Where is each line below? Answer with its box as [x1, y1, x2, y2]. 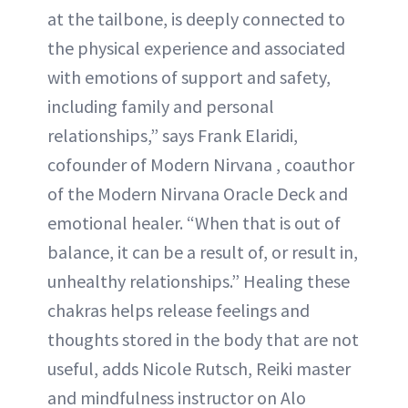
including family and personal [47, 95, 274, 117]
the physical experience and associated [47, 36, 345, 59]
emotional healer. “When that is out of [47, 211, 341, 234]
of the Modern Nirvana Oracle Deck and [47, 182, 348, 205]
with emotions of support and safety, [47, 66, 331, 88]
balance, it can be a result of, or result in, [47, 240, 358, 263]
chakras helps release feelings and [47, 299, 310, 321]
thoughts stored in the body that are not [47, 328, 359, 351]
